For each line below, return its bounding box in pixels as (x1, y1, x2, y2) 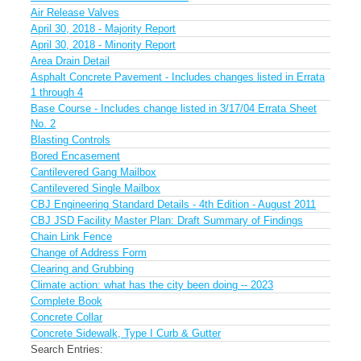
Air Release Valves (31, 6, 119, 19)
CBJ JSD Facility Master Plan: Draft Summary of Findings (31, 214, 303, 226)
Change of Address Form (31, 247, 147, 259)
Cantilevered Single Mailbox (31, 182, 160, 194)
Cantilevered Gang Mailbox (31, 166, 156, 178)
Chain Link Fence (31, 230, 112, 243)
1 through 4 (31, 86, 83, 98)
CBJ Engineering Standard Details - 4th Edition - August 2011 (31, 198, 316, 210)
